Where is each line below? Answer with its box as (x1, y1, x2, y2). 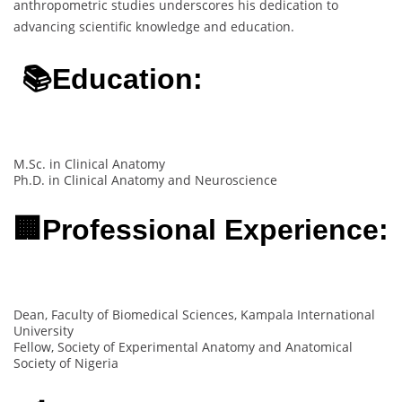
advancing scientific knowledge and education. (13, 17, 294, 35)
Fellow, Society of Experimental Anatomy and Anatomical (13, 337, 353, 355)
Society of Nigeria (13, 354, 118, 371)
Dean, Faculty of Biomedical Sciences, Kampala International (13, 305, 375, 323)
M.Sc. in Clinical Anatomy (13, 154, 165, 172)
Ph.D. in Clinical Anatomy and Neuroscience (13, 170, 277, 188)
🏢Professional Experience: (13, 214, 389, 247)
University (13, 321, 74, 339)
